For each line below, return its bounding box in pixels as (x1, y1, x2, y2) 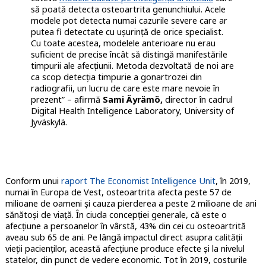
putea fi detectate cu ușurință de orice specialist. (30, 26, 223, 38)
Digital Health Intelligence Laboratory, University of (30, 105, 234, 117)
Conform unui (5, 175, 61, 187)
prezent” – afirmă (30, 94, 103, 106)
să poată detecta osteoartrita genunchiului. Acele (30, 4, 226, 15)
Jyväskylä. (30, 116, 67, 128)
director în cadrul (162, 94, 233, 106)
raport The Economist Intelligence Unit (61, 175, 216, 187)
